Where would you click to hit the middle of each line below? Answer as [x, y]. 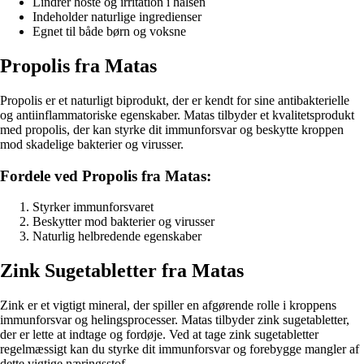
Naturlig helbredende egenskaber [117, 236]
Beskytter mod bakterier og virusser [123, 222]
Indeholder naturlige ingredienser [117, 17]
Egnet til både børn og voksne [109, 32]
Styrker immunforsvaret [93, 207]
